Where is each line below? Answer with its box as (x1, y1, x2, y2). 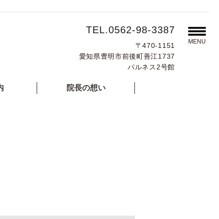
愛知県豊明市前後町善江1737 (79, 52, 175, 60)
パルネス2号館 (128, 63, 175, 71)
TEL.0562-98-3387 (86, 24, 175, 35)
